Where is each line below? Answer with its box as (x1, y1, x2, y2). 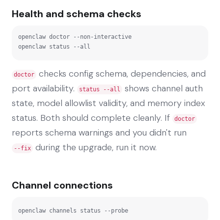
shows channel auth (122, 82, 203, 94)
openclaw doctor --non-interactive (18, 33, 132, 40)
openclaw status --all (18, 43, 90, 50)
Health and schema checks (12, 7, 141, 20)
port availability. (12, 82, 77, 94)
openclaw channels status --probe (18, 207, 128, 214)
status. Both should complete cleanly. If (12, 111, 172, 124)
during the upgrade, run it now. (33, 141, 157, 153)
